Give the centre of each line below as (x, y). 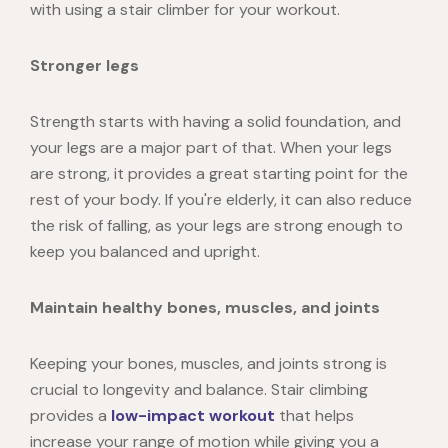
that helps (314, 416)
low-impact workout (193, 416)
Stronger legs (84, 66)
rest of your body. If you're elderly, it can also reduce (221, 200)
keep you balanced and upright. (145, 252)
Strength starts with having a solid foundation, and (215, 122)
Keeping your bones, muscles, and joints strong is (208, 364)
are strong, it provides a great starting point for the (219, 174)
